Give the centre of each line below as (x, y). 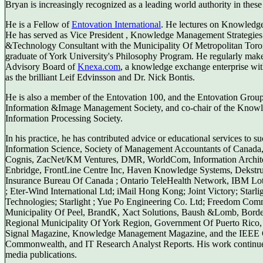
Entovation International (116, 24)
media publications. (41, 254)
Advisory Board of (41, 67)
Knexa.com (99, 67)
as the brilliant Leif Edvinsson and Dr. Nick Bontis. (100, 77)
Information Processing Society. (64, 118)
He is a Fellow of (38, 24)
